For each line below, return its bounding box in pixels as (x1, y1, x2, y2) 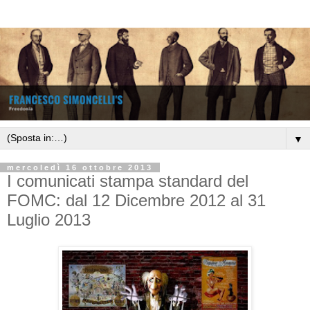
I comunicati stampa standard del (7, 172, 248, 191)
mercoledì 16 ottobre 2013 (7, 163, 153, 172)
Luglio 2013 (7, 210, 91, 230)
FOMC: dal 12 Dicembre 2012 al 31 (7, 191, 266, 210)
